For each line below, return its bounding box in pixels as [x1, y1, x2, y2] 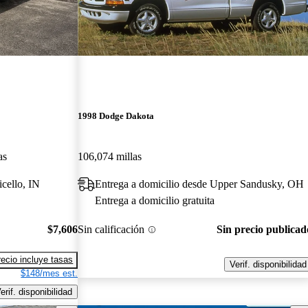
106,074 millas [78, 151, 142, 163]
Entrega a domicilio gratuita [95, 195, 215, 207]
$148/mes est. [21, 267, 78, 278]
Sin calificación [78, 223, 145, 236]
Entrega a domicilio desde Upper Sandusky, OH [95, 178, 305, 190]
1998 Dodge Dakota [78, 111, 155, 122]
